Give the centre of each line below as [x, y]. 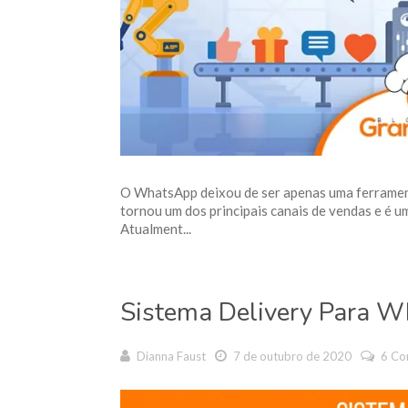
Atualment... [156, 229]
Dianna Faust [171, 357]
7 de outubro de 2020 [291, 357]
